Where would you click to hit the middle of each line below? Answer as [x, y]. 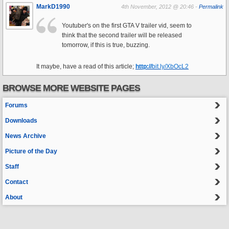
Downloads [21, 121]
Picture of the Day [31, 151]
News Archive [26, 136]
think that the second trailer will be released [122, 35]
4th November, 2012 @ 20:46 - [160, 7]
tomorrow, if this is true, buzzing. [106, 45]
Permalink [211, 7]
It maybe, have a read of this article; [86, 66]
